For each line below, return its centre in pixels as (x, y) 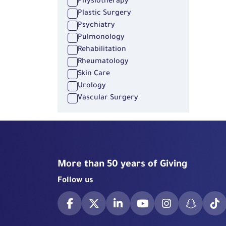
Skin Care (94, 74)
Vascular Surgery (108, 99)
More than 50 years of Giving (122, 165)
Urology (92, 87)
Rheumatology (103, 62)
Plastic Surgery (104, 14)
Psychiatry (96, 26)
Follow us (75, 181)
